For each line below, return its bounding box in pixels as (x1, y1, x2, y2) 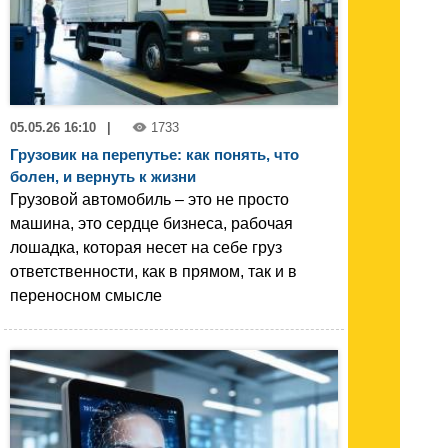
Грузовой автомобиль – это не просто (10, 190, 289, 208)
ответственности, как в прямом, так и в (10, 262, 297, 280)
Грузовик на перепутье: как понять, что (10, 145, 299, 163)
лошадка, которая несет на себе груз (10, 238, 282, 256)
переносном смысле (10, 286, 162, 304)
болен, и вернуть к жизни (10, 167, 196, 185)
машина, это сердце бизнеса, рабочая (10, 214, 293, 232)
